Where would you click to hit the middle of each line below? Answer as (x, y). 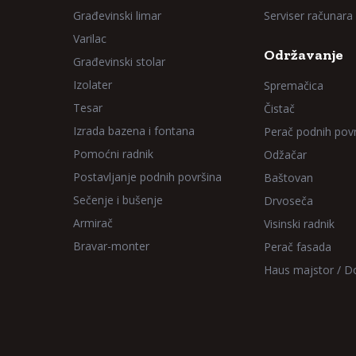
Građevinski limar (117, 15)
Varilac (90, 39)
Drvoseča (288, 201)
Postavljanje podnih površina (147, 177)
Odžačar (285, 155)
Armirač (93, 223)
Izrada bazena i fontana (134, 131)
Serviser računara (308, 15)
